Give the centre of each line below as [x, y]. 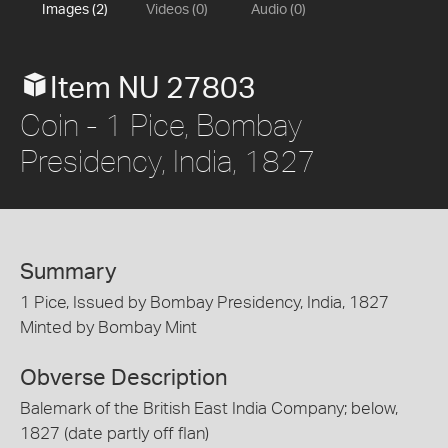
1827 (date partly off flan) [114, 434]
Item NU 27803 [153, 88]
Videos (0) [176, 9]
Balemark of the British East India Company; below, [209, 409]
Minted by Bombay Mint [108, 327]
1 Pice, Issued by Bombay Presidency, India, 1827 [204, 302]
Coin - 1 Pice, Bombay [161, 124]
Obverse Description [124, 378]
